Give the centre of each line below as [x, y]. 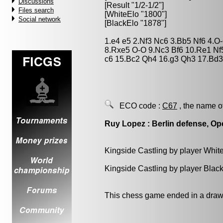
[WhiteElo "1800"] [136, 14]
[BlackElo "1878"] [135, 23]
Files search [36, 10]
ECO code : [138, 106]
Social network [40, 19]
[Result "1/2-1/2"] [134, 5]
